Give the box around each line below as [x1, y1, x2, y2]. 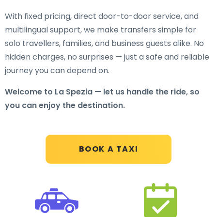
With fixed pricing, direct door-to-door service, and [5, 11, 199, 22]
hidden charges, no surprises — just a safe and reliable [5, 51, 209, 62]
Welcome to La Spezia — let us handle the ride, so [5, 86, 200, 97]
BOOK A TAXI [78, 143, 139, 155]
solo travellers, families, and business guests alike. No [5, 38, 204, 49]
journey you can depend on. [5, 65, 109, 76]
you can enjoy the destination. [5, 100, 125, 111]
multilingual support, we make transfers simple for [5, 24, 196, 35]
